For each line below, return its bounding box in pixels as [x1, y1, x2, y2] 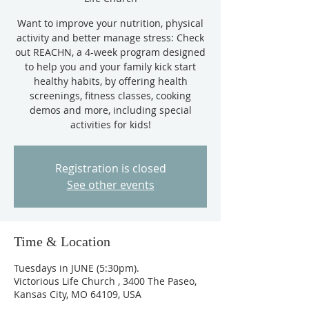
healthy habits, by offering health [33, 74, 188, 88]
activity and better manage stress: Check [17, 31, 204, 44]
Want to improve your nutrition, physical [17, 17, 203, 30]
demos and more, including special [29, 103, 192, 117]
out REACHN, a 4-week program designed [15, 46, 206, 59]
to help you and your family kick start [25, 60, 196, 73]
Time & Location [14, 234, 110, 249]
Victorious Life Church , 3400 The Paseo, [14, 275, 197, 288]
